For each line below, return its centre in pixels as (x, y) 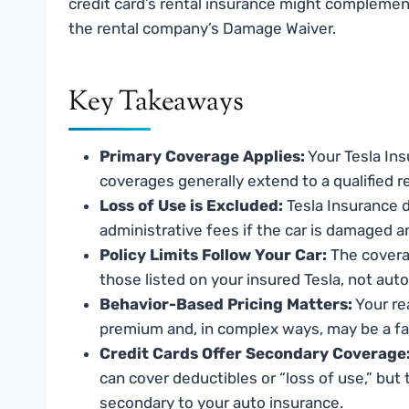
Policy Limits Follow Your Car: (213, 254)
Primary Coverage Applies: (202, 156)
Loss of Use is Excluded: (191, 205)
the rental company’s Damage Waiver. (202, 28)
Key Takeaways (156, 102)
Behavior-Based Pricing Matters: (226, 304)
